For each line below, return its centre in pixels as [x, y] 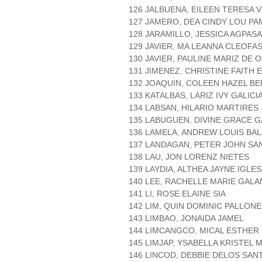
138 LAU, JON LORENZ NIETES [189, 157]
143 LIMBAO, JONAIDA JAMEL [186, 218]
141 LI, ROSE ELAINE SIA [177, 194]
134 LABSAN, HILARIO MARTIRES [194, 108]
